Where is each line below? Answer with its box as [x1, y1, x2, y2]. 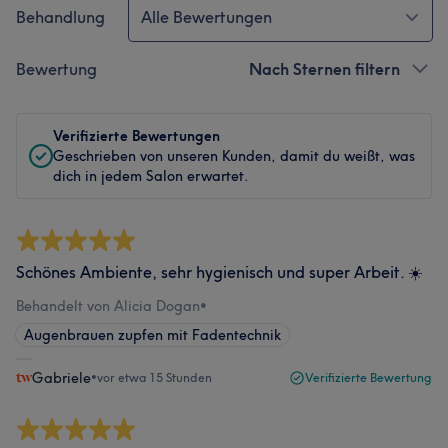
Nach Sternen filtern [249, 59, 400, 79]
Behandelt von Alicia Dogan [16, 297, 200, 315]
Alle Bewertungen [141, 7, 272, 27]
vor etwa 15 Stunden [97, 370, 212, 385]
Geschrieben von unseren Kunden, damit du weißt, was [53, 147, 415, 165]
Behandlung [16, 7, 105, 27]
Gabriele [32, 369, 91, 387]
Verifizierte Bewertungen [53, 127, 220, 145]
